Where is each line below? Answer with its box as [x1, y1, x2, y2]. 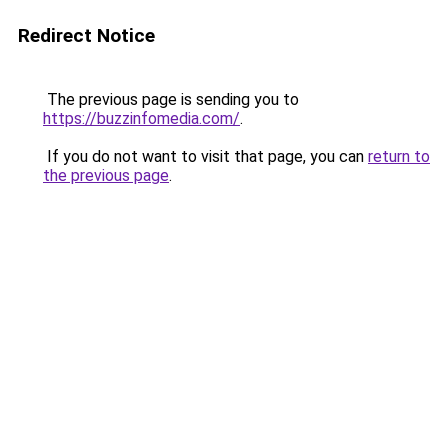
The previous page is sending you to [43, 90, 299, 109]
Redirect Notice [18, 24, 155, 47]
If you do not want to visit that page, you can [43, 147, 368, 166]
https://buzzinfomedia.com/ [43, 109, 240, 128]
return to [368, 147, 430, 166]
